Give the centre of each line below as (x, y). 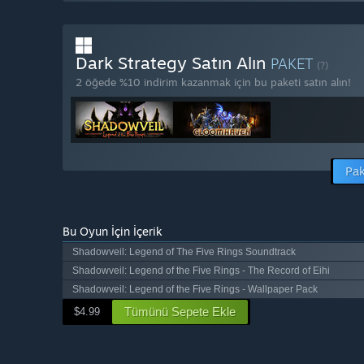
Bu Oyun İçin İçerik (113, 232)
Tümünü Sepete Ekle (180, 312)
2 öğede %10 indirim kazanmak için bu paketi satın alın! (213, 82)
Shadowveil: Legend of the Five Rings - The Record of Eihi (201, 271)
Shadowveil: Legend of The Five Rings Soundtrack (184, 252)
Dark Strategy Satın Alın (173, 63)
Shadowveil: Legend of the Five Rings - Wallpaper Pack (195, 290)
